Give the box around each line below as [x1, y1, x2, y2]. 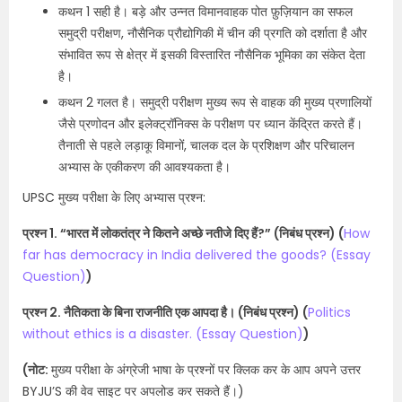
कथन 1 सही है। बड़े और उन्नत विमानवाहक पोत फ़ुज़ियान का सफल [58, 3, 353, 21]
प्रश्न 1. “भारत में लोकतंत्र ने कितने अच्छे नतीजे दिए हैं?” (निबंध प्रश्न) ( [22, 224, 344, 242]
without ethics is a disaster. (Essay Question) [22, 325, 303, 343]
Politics [308, 303, 351, 321]
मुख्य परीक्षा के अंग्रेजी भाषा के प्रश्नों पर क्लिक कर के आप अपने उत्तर [51, 361, 361, 379]
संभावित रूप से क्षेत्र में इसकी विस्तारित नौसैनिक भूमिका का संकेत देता [58, 46, 365, 64]
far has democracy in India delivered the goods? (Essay [22, 246, 371, 264]
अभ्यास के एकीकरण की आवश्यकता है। [58, 158, 231, 176]
